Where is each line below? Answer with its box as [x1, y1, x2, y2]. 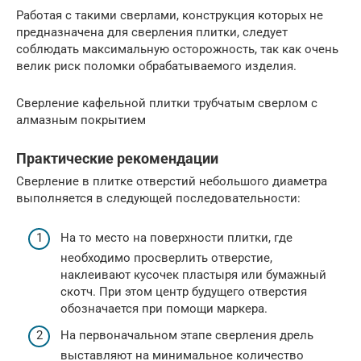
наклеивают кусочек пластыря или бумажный [60, 267, 326, 282]
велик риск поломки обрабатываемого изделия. [16, 59, 297, 73]
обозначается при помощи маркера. [60, 301, 268, 316]
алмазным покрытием [16, 113, 146, 127]
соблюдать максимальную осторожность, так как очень [16, 42, 338, 56]
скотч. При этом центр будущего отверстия [60, 284, 307, 299]
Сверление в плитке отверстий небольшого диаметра [16, 174, 327, 189]
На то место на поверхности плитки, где [60, 230, 293, 245]
